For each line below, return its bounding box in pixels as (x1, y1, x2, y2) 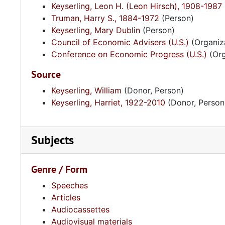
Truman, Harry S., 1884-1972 (51, 13, 159, 23)
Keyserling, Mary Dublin (51, 25, 140, 35)
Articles (51, 192, 80, 202)
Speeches (51, 180, 88, 190)
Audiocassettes (51, 204, 109, 214)
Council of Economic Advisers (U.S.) (51, 37, 189, 47)
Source (31, 68, 61, 81)
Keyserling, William (51, 85, 122, 95)
